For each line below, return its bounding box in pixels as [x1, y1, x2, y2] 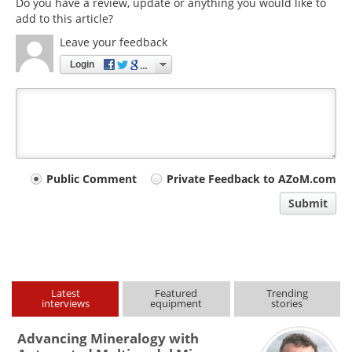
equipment [150, 296, 203, 311]
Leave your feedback [60, 35, 167, 49]
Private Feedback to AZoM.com [167, 171, 336, 187]
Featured [155, 286, 198, 301]
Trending [266, 286, 308, 301]
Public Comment [46, 171, 137, 187]
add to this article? [16, 11, 113, 26]
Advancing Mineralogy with [16, 329, 199, 348]
